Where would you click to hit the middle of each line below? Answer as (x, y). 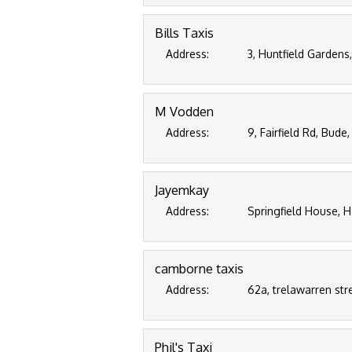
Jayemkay (182, 190)
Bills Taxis (184, 33)
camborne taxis (199, 268)
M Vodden (184, 111)
